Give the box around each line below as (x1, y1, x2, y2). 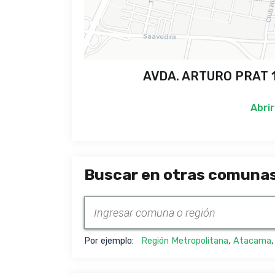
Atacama (233, 236, 271, 247)
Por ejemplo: (84, 236, 141, 247)
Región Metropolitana (141, 236, 228, 247)
